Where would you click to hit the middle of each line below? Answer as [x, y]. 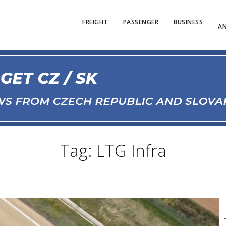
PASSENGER [140, 22]
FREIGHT [95, 22]
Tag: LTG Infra [113, 151]
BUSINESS [188, 22]
